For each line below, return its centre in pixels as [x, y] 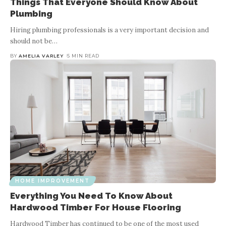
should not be [31, 41]
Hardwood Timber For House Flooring [96, 207]
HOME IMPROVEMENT [52, 181]
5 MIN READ [83, 55]
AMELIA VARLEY [41, 55]
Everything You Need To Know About [91, 195]
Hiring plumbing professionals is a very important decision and [109, 30]
